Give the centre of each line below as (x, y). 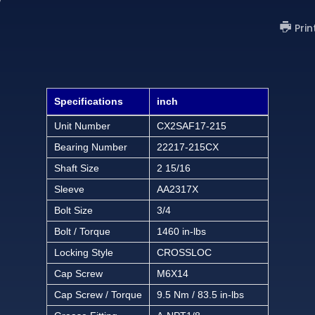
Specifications (89, 101)
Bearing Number (91, 147)
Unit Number (82, 126)
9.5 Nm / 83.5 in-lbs (200, 294)
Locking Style (84, 252)
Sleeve (69, 189)
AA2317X (178, 189)
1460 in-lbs (181, 231)
